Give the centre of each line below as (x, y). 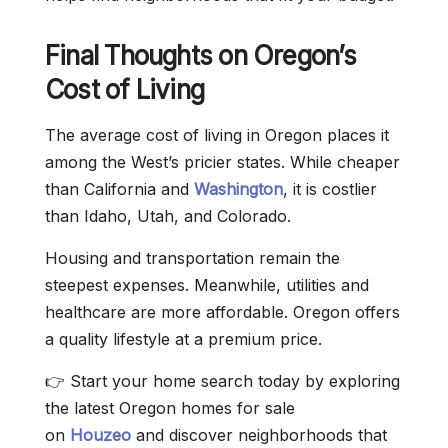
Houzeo (100, 435)
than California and (119, 189)
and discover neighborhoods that (259, 435)
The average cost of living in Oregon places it (217, 135)
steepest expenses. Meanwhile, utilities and (207, 285)
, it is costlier (330, 189)
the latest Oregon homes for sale (170, 408)
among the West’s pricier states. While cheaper (222, 162)
